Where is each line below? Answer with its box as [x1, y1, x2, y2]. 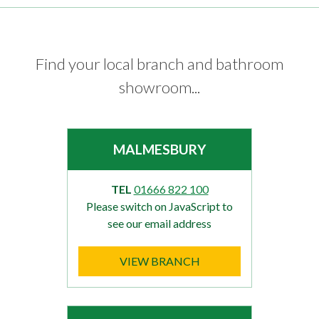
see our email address [108, 216, 211, 231]
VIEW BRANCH [119, 254, 200, 268]
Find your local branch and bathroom [36, 54, 283, 74]
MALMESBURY [113, 141, 206, 158]
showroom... [119, 78, 200, 98]
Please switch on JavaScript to [86, 199, 233, 214]
